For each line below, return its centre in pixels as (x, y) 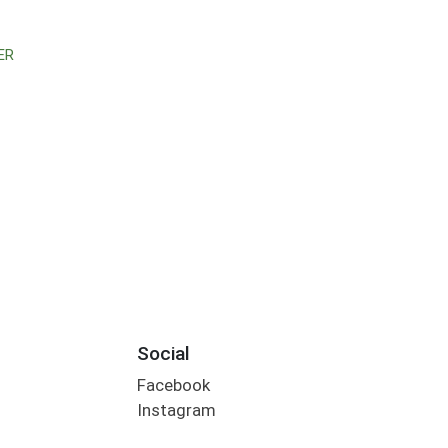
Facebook (173, 385)
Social (163, 353)
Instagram (176, 410)
